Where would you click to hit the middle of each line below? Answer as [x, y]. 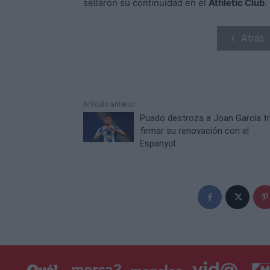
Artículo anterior [109, 105]
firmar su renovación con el [194, 131]
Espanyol [157, 144]
